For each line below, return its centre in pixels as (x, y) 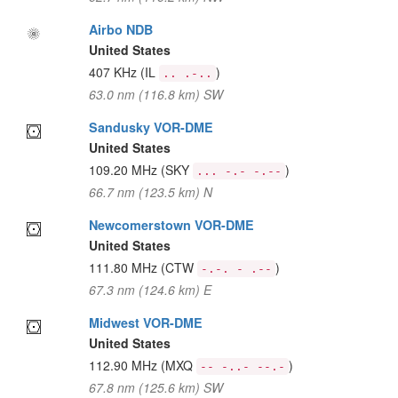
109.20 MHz (124, 170)
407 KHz (114, 72)
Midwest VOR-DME (145, 322)
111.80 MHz (124, 267)
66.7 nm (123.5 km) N (150, 192)
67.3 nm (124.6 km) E (150, 290)
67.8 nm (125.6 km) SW (155, 387)
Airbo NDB (120, 29)
